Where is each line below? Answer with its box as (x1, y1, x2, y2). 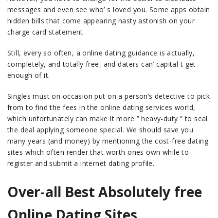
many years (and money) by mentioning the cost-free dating (7, 136, 208, 145)
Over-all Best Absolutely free (7, 182, 202, 201)
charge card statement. (7, 27, 85, 36)
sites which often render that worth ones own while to (7, 147, 189, 157)
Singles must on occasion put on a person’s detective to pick (7, 91, 210, 101)
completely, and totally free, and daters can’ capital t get (7, 59, 196, 69)
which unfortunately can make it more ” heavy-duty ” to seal (7, 114, 208, 123)
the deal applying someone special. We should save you (7, 125, 194, 134)
